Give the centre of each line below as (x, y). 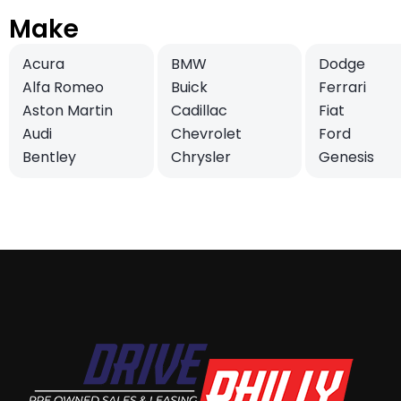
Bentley (49, 157)
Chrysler (200, 157)
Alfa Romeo (63, 87)
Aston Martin (68, 110)
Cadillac (199, 110)
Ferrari (342, 87)
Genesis (346, 157)
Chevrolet (206, 133)
